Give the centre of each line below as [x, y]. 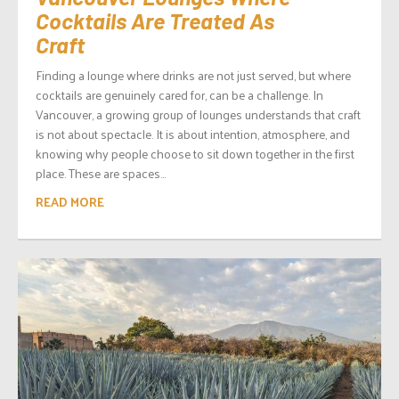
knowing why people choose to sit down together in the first [195, 153]
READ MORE [70, 201]
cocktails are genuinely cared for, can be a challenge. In [179, 94]
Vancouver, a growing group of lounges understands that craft [198, 114]
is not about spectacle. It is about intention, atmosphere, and [193, 134]
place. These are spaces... [101, 173]
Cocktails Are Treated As [155, 20]
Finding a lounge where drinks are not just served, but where [193, 75]
